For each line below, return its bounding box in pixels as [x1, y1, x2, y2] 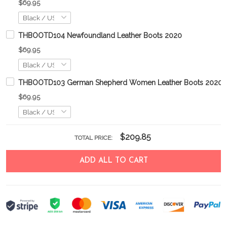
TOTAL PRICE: [74, 134, 114, 142]
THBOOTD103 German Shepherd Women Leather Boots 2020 [18, 79, 222, 87]
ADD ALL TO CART [79, 157, 148, 165]
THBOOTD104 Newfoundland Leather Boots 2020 [18, 31, 182, 40]
